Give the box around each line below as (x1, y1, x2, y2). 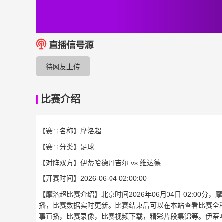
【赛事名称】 (39, 126, 80, 135)
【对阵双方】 (39, 158, 80, 166)
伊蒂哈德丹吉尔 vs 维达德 (80, 158, 161, 166)
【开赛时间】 (39, 174, 80, 182)
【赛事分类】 (39, 142, 80, 151)
